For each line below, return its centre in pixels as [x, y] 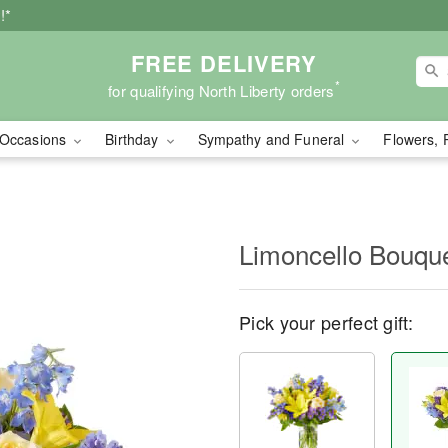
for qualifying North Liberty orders [221, 90]
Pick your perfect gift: [326, 322]
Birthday [134, 139]
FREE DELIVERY [224, 62]
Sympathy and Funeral [273, 139]
